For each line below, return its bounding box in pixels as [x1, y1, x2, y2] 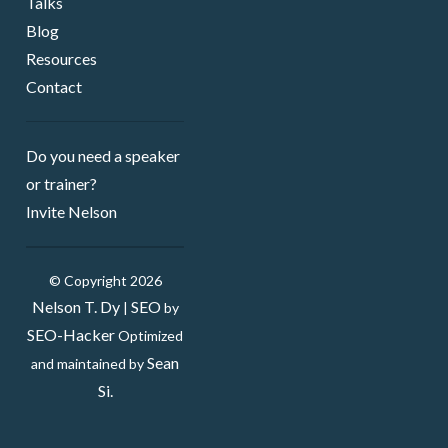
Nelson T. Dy [31, 296, 120, 316]
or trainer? [26, 174, 98, 193]
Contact [26, 76, 83, 96]
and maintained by [31, 354, 148, 372]
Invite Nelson [26, 202, 118, 221]
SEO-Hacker [27, 324, 116, 344]
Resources [26, 48, 98, 68]
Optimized [115, 326, 184, 344]
